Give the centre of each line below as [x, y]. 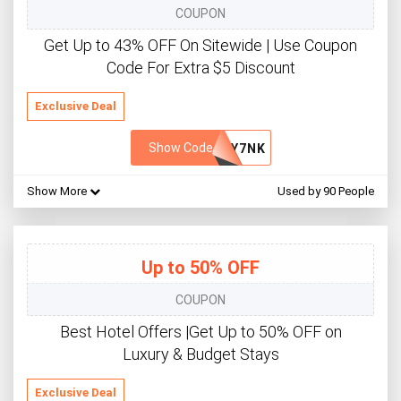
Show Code [180, 148]
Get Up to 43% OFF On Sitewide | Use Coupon [200, 46]
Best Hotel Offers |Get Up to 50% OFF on [200, 332]
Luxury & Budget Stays [200, 354]
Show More [58, 192]
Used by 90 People [326, 192]
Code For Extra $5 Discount [200, 68]
